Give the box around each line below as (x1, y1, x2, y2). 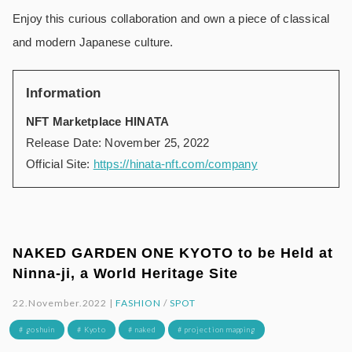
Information (26, 86, 101, 101)
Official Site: (26, 157, 93, 171)
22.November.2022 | (13, 297, 116, 310)
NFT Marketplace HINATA (26, 115, 170, 129)
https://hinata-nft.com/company (93, 157, 258, 171)
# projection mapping (178, 325, 256, 335)
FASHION (115, 297, 161, 310)
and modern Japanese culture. (13, 35, 174, 49)
